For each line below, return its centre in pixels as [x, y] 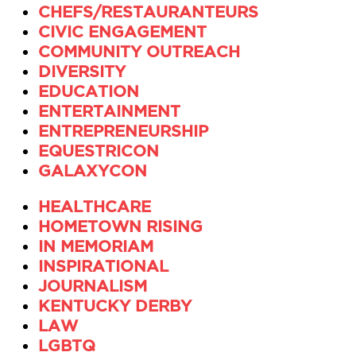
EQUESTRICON [99, 151]
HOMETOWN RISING [120, 226]
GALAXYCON [93, 171]
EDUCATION [89, 91]
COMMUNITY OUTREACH [139, 52]
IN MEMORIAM [96, 246]
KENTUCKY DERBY [115, 306]
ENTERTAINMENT [109, 111]
